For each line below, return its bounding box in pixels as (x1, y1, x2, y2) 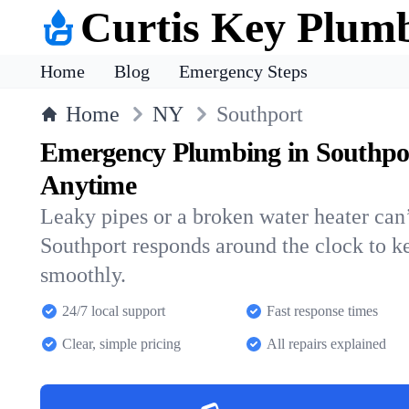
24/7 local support (62, 303, 165, 319)
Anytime (40, 170, 136, 200)
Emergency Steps (179, 61, 308, 81)
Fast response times (267, 303, 378, 319)
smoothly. (40, 263, 126, 287)
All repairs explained (267, 336, 386, 351)
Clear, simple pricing (62, 336, 181, 351)
